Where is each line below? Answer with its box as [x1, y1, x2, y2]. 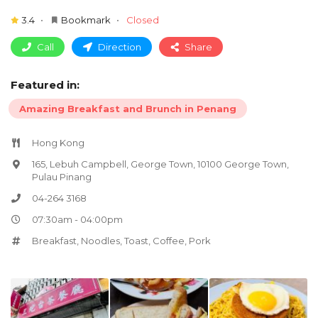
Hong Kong [32, 136, 84, 148]
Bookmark [60, 13, 111, 26]
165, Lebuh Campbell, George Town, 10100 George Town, [32, 158, 289, 170]
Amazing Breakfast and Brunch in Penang [19, 102, 236, 114]
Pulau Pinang [32, 170, 92, 182]
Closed [126, 13, 159, 26]
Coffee [153, 234, 185, 246]
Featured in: [11, 77, 79, 92]
